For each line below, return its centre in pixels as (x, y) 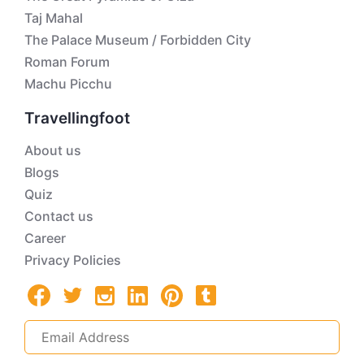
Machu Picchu (68, 84)
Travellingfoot (77, 118)
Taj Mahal (54, 18)
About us (53, 150)
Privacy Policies (73, 260)
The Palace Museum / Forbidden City (138, 40)
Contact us (59, 216)
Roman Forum (67, 62)
